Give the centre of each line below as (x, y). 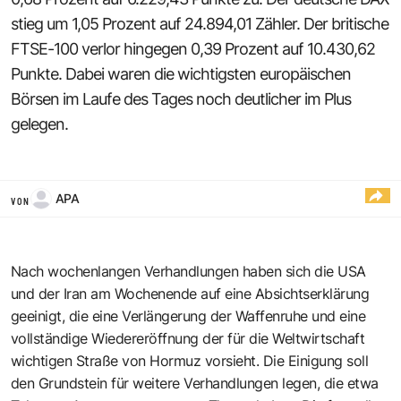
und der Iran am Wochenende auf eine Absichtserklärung (190, 293)
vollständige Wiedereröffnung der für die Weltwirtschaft (188, 338)
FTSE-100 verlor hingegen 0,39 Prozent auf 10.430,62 (193, 48)
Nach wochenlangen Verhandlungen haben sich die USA (188, 271)
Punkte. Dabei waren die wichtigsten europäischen (181, 73)
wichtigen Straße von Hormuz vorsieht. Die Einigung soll (190, 360)
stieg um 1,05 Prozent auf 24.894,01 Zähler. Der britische (200, 23)
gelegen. (39, 124)
